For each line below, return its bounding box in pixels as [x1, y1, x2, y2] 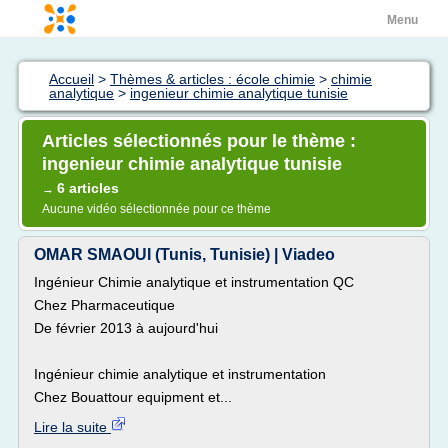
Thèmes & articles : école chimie [110, 71, 315, 87]
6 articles [57, 180, 119, 196]
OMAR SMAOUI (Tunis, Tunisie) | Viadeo [34, 246, 335, 263]
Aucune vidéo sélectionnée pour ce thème [42, 202, 271, 216]
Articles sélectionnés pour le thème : [42, 131, 356, 151]
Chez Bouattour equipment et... [34, 389, 232, 405]
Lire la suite [34, 419, 111, 435]
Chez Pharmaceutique [34, 297, 175, 313]
